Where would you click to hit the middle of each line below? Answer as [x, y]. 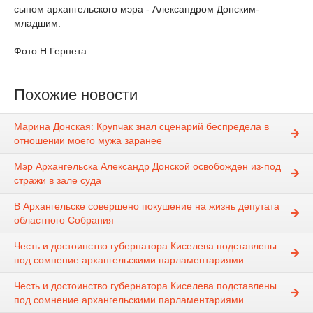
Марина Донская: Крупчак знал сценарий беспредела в [141, 127]
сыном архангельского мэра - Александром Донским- [137, 9]
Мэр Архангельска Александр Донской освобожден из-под [147, 167]
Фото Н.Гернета [50, 51]
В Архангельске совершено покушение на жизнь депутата [147, 206]
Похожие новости [76, 95]
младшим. [37, 23]
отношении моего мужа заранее [88, 141]
